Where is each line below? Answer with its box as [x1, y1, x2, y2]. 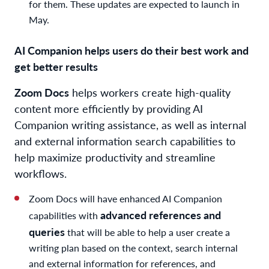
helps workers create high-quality [69, 84, 231, 100]
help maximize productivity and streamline [14, 149, 216, 165]
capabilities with [29, 208, 100, 222]
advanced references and [100, 207, 221, 222]
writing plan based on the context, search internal [29, 240, 238, 255]
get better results [14, 58, 98, 74]
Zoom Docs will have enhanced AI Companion [29, 191, 222, 205]
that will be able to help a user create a [65, 225, 230, 239]
